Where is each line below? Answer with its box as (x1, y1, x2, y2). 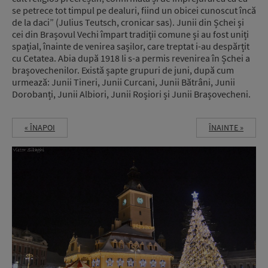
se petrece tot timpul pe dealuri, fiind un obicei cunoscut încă (12, 4, 256, 16)
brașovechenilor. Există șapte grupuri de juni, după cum (12, 63, 234, 76)
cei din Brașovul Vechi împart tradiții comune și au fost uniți (12, 28, 249, 40)
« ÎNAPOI (25, 122, 55, 133)
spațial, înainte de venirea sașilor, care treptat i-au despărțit (12, 39, 249, 52)
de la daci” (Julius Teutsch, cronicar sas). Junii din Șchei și (12, 16, 244, 28)
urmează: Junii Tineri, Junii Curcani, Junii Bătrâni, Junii (12, 75, 235, 88)
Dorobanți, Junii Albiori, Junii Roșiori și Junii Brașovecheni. (12, 87, 251, 100)
